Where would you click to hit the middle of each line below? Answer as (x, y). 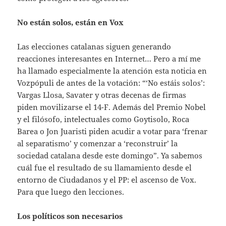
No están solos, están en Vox (71, 22)
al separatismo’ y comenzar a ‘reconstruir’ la (98, 144)
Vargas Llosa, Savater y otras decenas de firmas (102, 95)
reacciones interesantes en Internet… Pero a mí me (109, 59)
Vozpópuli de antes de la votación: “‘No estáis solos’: (111, 83)
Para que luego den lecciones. (71, 192)
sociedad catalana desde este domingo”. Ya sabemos (110, 156)
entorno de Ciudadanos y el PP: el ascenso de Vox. (107, 180)
